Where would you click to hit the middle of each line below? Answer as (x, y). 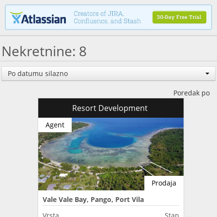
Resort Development (111, 108)
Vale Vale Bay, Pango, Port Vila (93, 199)
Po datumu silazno (38, 73)
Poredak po (194, 93)
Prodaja (164, 183)
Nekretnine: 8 (44, 51)
